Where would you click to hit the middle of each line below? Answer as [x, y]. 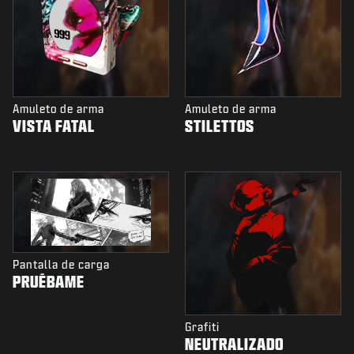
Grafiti [202, 327]
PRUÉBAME [49, 282]
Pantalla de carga [61, 265]
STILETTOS [220, 126]
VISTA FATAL [54, 126]
